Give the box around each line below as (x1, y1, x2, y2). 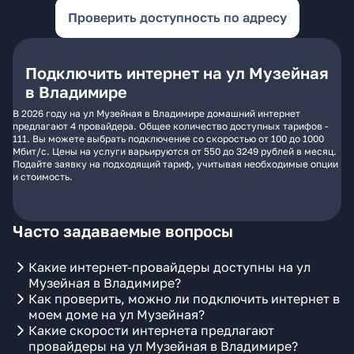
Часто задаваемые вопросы (13, 221, 233, 240)
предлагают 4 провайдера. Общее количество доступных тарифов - (13, 120, 329, 132)
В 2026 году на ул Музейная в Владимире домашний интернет (13, 107, 300, 119)
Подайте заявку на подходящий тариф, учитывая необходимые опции (13, 158, 338, 170)
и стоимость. (13, 171, 73, 183)
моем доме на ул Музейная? (28, 307, 205, 322)
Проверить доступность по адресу (67, 9, 287, 25)
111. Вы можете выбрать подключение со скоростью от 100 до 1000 (13, 133, 324, 145)
